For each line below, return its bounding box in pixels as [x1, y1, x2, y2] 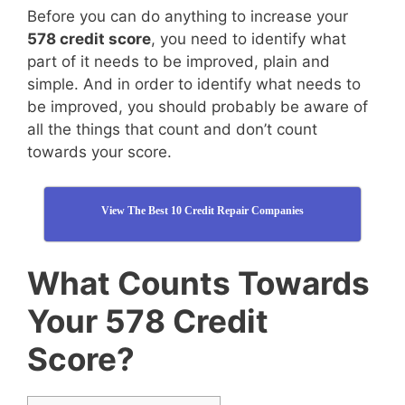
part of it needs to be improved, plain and [27, 52, 330, 71]
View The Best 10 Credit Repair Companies [101, 203, 304, 217]
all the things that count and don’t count [27, 120, 317, 138]
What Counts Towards [27, 264, 370, 302]
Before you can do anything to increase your [27, 7, 348, 25]
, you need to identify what [151, 30, 346, 48]
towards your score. [27, 143, 172, 161]
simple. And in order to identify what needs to [27, 75, 361, 93]
